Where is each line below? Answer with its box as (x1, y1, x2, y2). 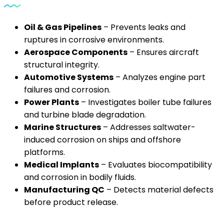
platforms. (24, 146, 65, 158)
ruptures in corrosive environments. (24, 34, 164, 45)
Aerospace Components (24, 46, 127, 58)
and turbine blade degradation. (24, 109, 146, 120)
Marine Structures (24, 121, 101, 133)
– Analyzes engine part (113, 71, 205, 83)
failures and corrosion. (24, 84, 110, 95)
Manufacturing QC (24, 184, 104, 195)
